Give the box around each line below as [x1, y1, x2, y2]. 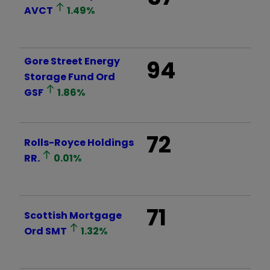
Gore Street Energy [24, 54, 120, 68]
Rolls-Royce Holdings [24, 135, 134, 149]
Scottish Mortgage [24, 208, 122, 222]
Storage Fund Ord [24, 69, 115, 84]
